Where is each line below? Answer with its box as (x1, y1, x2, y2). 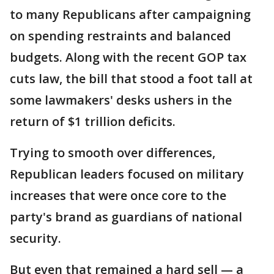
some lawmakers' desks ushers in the (10, 92, 232, 108)
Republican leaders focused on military (10, 166, 244, 182)
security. (10, 230, 61, 246)
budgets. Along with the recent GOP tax (10, 49, 246, 65)
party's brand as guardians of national (10, 209, 242, 225)
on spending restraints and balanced (10, 28, 231, 44)
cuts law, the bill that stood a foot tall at (10, 70, 253, 87)
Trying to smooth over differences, (10, 144, 215, 161)
